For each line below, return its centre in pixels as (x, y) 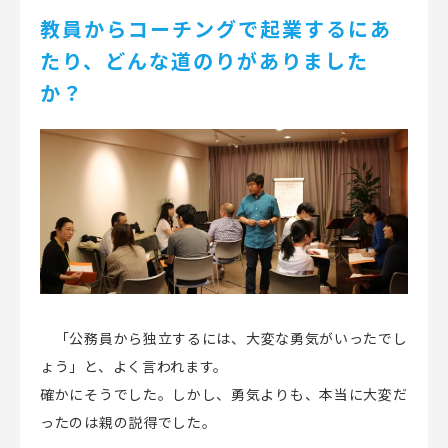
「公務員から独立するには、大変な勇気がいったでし (231, 337)
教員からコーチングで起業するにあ (216, 28)
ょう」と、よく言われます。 (134, 365)
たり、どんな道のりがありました (204, 60)
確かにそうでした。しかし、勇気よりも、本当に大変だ (224, 393)
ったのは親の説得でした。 (128, 421)
